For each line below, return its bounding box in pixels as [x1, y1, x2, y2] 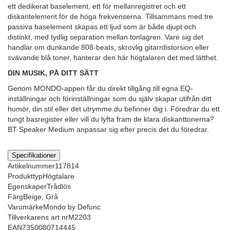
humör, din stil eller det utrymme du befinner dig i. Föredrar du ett [8, 105, 220, 113]
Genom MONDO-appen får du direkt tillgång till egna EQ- [8, 84, 193, 93]
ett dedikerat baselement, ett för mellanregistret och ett [8, 2, 186, 11]
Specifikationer [12, 151, 56, 160]
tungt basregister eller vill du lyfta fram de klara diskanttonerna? [8, 115, 214, 124]
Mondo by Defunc [43, 203, 101, 212]
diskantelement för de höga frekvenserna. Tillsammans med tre [8, 12, 213, 21]
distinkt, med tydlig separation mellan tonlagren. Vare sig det [8, 33, 203, 42]
